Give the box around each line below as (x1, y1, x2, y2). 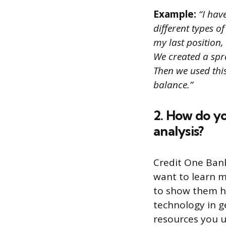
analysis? (153, 123, 204, 140)
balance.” (153, 78, 193, 92)
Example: (153, 8, 196, 21)
